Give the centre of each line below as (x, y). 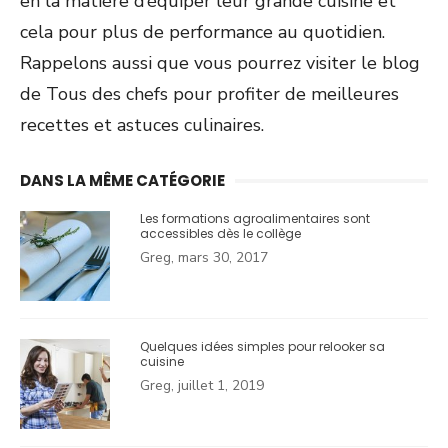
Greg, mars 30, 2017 (204, 257)
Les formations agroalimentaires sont (255, 218)
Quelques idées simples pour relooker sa (262, 346)
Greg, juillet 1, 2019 (202, 385)
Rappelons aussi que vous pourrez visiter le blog (220, 62)
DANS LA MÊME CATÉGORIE (122, 180)
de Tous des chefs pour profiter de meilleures (209, 93)
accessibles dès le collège (220, 233)
